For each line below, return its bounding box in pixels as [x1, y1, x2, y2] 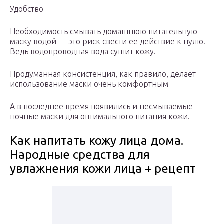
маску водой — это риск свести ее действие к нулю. [10, 37, 205, 46]
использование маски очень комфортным [10, 79, 168, 89]
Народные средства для [10, 148, 150, 162]
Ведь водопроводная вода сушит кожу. [10, 47, 156, 56]
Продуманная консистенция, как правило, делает [10, 69, 196, 79]
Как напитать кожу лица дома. [10, 134, 183, 148]
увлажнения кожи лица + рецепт [10, 162, 196, 176]
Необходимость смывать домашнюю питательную [10, 27, 197, 36]
